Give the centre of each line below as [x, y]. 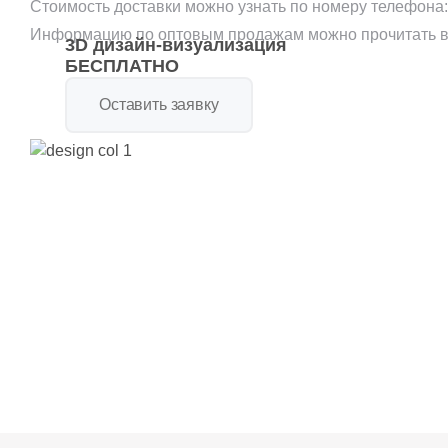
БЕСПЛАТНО [122, 66]
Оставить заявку [159, 104]
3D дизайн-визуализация [176, 45]
